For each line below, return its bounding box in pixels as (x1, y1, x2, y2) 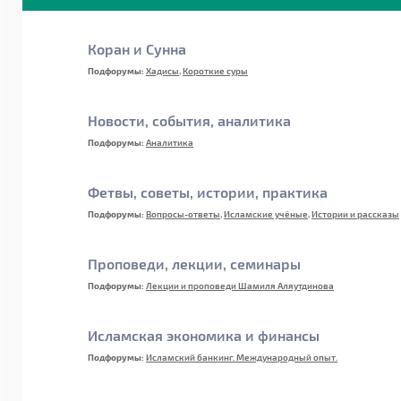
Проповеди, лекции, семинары (88, 255, 301, 272)
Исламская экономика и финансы (88, 327, 320, 344)
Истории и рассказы (311, 209, 399, 219)
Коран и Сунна (88, 40, 186, 57)
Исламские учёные (224, 209, 308, 219)
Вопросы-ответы (146, 209, 220, 219)
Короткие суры (183, 65, 248, 76)
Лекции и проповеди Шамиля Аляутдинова (146, 280, 334, 291)
